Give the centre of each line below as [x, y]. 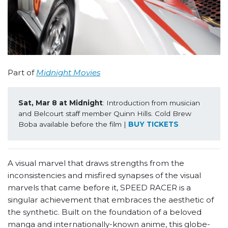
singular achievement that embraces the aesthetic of [111, 200]
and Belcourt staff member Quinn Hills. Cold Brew [105, 113]
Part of [22, 73]
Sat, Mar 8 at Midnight [60, 103]
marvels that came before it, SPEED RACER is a [99, 188]
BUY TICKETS [153, 124]
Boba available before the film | [73, 124]
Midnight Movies [68, 73]
